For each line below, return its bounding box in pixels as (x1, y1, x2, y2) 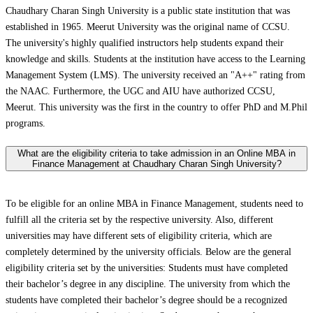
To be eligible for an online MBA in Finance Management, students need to (6, 198, 303, 209)
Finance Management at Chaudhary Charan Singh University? (31, 159, 282, 170)
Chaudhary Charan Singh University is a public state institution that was (6, 6, 290, 17)
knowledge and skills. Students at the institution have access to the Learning (6, 54, 305, 65)
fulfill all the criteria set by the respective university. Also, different (6, 214, 273, 225)
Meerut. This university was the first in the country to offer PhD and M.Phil (6, 102, 307, 113)
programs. (6, 118, 45, 129)
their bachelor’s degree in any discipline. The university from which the (6, 278, 290, 289)
